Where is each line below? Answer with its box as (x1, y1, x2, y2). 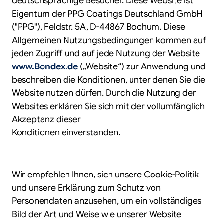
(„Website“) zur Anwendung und (78, 61, 206, 72)
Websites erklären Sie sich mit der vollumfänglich (12, 101, 205, 111)
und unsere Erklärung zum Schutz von (12, 182, 161, 193)
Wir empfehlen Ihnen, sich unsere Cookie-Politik (12, 169, 199, 180)
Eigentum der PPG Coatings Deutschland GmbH (12, 8, 203, 19)
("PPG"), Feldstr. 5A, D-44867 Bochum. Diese (12, 22, 185, 32)
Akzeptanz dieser (12, 114, 81, 125)
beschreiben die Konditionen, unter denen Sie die (12, 74, 205, 85)
